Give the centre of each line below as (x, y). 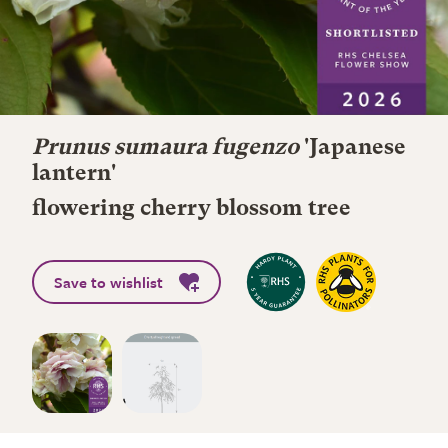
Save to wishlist (108, 282)
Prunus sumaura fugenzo (165, 148)
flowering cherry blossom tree (191, 209)
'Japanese (352, 148)
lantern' (74, 174)
